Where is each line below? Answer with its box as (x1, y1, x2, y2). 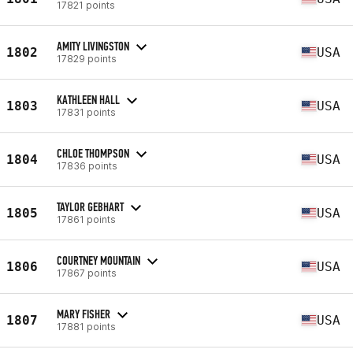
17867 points (57, 266, 117, 279)
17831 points (57, 106, 116, 118)
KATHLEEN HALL (57, 91, 120, 107)
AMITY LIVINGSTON (57, 38, 129, 54)
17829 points (57, 52, 117, 65)
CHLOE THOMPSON (57, 145, 129, 161)
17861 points (57, 213, 116, 225)
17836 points (57, 159, 117, 172)
